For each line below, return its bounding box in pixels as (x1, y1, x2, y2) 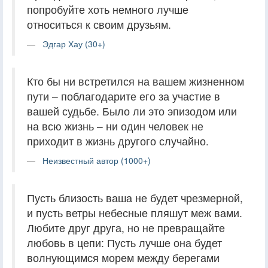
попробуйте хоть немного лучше (27, 2, 188, 17)
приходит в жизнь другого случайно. (27, 133, 209, 149)
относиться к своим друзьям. (27, 17, 171, 32)
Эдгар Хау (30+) (42, 38, 105, 50)
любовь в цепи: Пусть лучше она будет (27, 235, 222, 251)
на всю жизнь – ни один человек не (27, 118, 203, 134)
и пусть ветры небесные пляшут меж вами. (27, 205, 242, 221)
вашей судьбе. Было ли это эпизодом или (27, 103, 237, 119)
